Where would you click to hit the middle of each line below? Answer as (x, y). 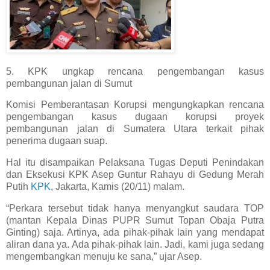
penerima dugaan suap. (57, 141)
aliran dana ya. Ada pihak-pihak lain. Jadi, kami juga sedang (135, 245)
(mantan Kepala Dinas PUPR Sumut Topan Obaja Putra (135, 221)
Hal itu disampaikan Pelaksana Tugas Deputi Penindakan (135, 163)
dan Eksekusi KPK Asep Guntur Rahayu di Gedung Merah (135, 175)
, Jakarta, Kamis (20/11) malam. (118, 187)
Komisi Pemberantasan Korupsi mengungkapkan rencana (135, 105)
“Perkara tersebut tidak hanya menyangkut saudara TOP (135, 209)
